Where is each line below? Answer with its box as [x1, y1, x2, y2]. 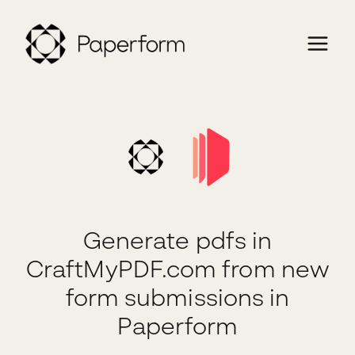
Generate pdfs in [82, 226, 273, 255]
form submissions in [65, 283, 290, 312]
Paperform [117, 311, 238, 341]
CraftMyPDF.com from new [26, 254, 329, 284]
